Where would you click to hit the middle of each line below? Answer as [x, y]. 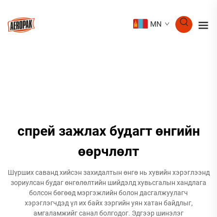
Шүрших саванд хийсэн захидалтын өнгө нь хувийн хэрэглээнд [108, 172]
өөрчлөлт [108, 151]
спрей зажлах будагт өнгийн [108, 131]
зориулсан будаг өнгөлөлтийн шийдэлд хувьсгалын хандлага [108, 183]
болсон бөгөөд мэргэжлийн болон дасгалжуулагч [108, 193]
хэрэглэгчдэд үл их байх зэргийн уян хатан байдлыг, [108, 203]
